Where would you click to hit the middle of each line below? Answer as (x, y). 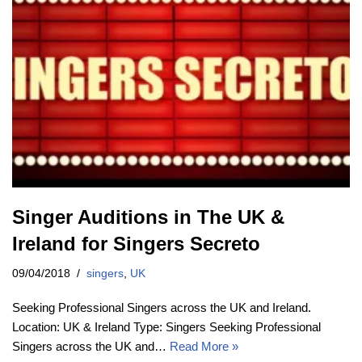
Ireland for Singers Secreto (136, 243)
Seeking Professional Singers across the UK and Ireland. (162, 307)
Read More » (204, 346)
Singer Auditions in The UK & (148, 217)
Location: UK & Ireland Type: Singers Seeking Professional (166, 326)
